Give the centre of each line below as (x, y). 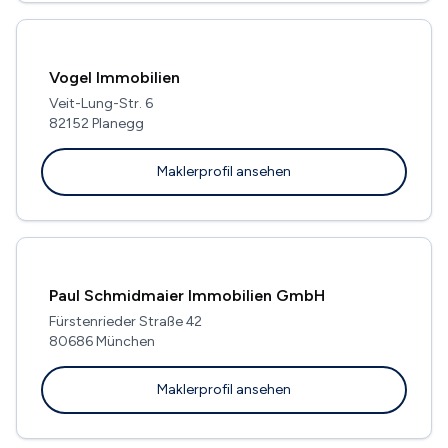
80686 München (102, 341)
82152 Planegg (96, 123)
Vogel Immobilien (114, 77)
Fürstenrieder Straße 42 (125, 321)
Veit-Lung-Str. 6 (101, 103)
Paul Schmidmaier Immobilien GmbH (187, 295)
